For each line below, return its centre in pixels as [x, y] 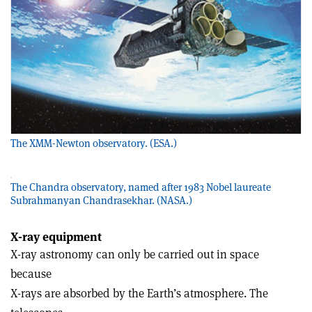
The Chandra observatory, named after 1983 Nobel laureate [141, 187]
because [31, 273]
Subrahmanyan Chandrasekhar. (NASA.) [101, 200]
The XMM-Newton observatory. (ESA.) [94, 143]
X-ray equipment [56, 236]
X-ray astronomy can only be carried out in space [135, 254]
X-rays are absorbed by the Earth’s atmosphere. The [139, 293]
